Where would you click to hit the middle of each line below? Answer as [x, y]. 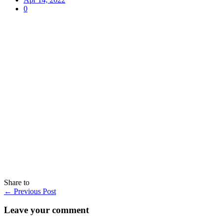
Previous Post [34, 191]
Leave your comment [46, 210]
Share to [17, 182]
